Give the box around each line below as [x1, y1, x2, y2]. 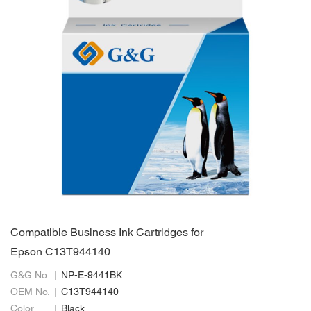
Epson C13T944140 [10, 248, 110, 258]
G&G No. [10, 271, 49, 280]
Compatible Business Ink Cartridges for [10, 228, 203, 238]
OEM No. [10, 288, 50, 297]
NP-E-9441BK [61, 271, 122, 280]
